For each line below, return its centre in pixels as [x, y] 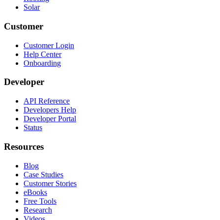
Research [38, 210]
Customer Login [49, 45]
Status [33, 128]
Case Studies [43, 174]
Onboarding [42, 63]
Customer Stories [50, 183]
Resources [24, 146]
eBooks [35, 192]
